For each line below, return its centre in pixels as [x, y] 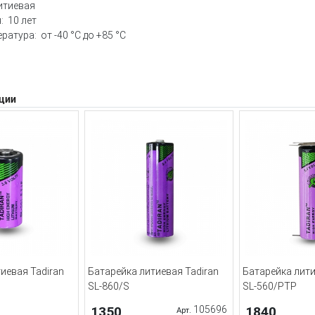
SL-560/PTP [270, 287]
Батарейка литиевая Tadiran [153, 272]
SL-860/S [109, 287]
